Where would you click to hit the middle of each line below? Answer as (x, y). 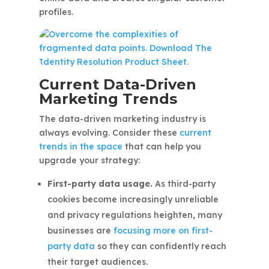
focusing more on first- (163, 231)
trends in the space (80, 147)
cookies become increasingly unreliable (133, 200)
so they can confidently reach (160, 246)
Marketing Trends (108, 99)
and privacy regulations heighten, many (134, 215)
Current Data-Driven (117, 85)
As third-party (184, 184)
